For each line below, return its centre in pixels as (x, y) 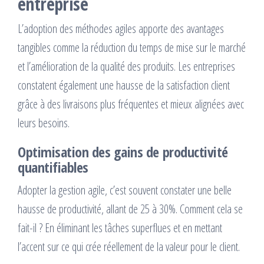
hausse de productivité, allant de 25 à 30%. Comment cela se (130, 209)
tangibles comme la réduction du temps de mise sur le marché (132, 47)
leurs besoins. (44, 123)
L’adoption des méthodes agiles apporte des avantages (121, 28)
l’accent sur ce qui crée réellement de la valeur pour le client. (129, 246)
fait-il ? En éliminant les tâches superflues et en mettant (120, 227)
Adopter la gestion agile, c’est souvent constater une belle (125, 190)
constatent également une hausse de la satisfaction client (124, 85)
